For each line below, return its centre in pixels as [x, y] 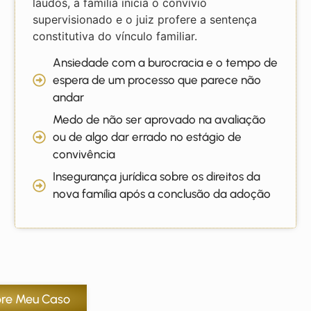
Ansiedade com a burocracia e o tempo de [166, 63]
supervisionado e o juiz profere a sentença [145, 19]
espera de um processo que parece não [157, 80]
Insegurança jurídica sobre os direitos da [157, 177]
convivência [84, 154]
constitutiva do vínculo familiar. [115, 36]
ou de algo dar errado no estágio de [148, 137]
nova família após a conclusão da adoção [162, 194]
